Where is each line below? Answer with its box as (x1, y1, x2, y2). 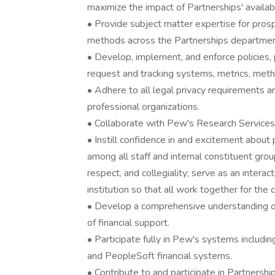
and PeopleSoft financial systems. (87, 249, 232, 263)
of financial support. (87, 216, 169, 230)
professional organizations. (87, 100, 199, 114)
